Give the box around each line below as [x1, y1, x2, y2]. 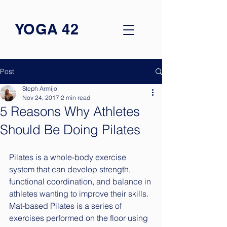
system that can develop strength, [9, 164, 133, 174]
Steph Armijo [22, 85, 57, 92]
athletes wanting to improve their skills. [9, 188, 150, 199]
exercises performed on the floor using [9, 213, 150, 223]
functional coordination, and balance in [9, 176, 153, 186]
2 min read [61, 94, 90, 101]
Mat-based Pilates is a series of [9, 201, 124, 211]
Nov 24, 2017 [22, 94, 59, 101]
